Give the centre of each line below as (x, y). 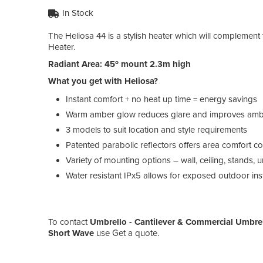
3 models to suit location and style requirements (156, 129)
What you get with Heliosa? (103, 81)
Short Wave (72, 233)
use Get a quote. (128, 233)
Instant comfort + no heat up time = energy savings (161, 99)
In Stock (78, 13)
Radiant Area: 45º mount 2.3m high (119, 64)
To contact (69, 222)
